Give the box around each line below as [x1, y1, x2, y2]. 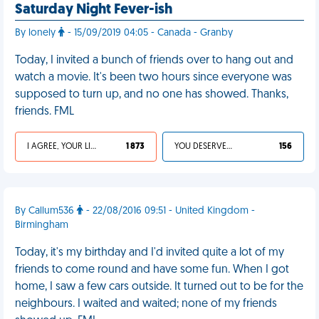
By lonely [15, 28, 58, 38]
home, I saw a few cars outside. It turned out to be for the [15, 281, 303, 293]
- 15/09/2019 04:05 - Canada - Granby [65, 28, 233, 38]
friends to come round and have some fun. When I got [15, 264, 289, 276]
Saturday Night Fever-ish [15, 3, 172, 17]
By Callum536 [15, 206, 77, 216]
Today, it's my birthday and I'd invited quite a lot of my [15, 247, 284, 258]
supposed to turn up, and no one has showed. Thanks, [15, 89, 288, 100]
